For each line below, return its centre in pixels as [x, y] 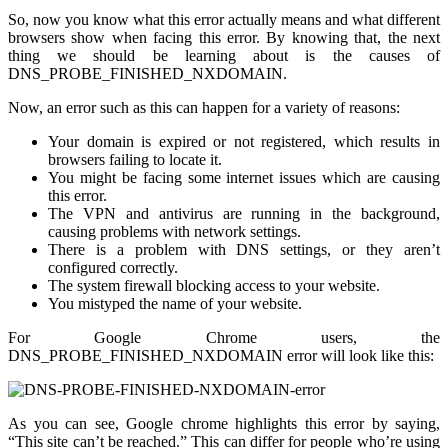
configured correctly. [113, 268]
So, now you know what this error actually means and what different [224, 20]
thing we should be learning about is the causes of [224, 56]
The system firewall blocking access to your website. [214, 286]
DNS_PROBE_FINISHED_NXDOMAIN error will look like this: [221, 356]
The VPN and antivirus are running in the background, [244, 214]
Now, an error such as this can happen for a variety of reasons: [204, 108]
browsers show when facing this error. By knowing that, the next [224, 38]
